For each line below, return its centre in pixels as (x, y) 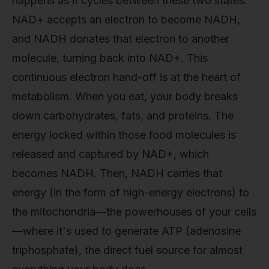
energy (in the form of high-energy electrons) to (131, 193)
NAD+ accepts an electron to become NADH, (126, 20)
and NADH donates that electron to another (121, 39)
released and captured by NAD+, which (110, 154)
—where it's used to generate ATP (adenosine (126, 231)
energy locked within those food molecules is (124, 135)
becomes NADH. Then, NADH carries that (117, 174)
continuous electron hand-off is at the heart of (126, 77)
